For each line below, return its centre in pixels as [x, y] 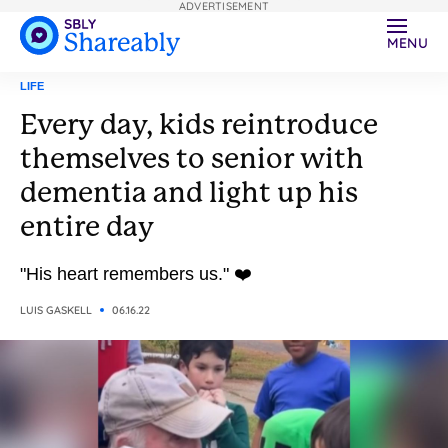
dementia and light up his [189, 192]
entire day [87, 226]
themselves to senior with [192, 158]
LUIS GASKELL [56, 310]
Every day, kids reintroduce [199, 124]
